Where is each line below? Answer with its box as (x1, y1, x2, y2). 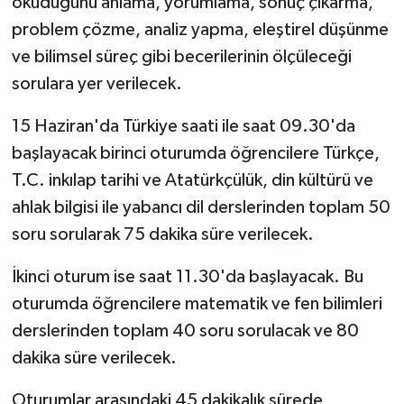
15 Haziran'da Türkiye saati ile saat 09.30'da (11, 116, 355, 135)
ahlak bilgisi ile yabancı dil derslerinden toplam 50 (11, 197, 390, 216)
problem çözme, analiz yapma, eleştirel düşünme (11, 20, 389, 39)
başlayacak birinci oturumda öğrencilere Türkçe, (11, 143, 380, 162)
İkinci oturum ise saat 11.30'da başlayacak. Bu (11, 267, 363, 286)
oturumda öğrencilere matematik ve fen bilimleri (11, 294, 382, 313)
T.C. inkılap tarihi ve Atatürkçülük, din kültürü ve (11, 170, 373, 189)
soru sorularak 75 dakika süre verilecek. (11, 225, 314, 243)
